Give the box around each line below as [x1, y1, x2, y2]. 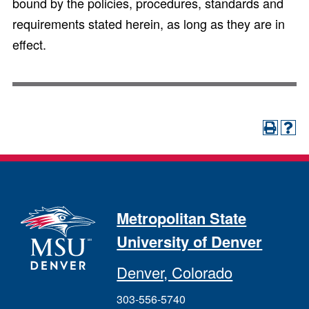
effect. [12, 35, 46, 53]
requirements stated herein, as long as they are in [12, 14, 285, 32]
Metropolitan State [117, 207, 247, 229]
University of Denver [117, 230, 263, 252]
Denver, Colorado [117, 261, 233, 283]
